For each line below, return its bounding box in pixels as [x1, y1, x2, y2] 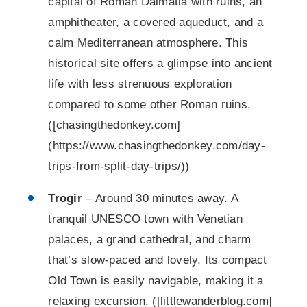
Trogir [48, 191, 82, 205]
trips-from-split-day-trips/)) [48, 159, 190, 173]
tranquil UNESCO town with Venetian [48, 212, 243, 225]
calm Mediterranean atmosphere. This [48, 36, 249, 49]
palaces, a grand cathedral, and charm [48, 232, 251, 246]
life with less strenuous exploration [48, 77, 232, 90]
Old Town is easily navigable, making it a [48, 273, 264, 287]
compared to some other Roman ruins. [48, 97, 251, 111]
